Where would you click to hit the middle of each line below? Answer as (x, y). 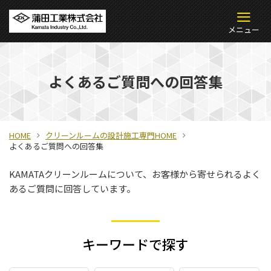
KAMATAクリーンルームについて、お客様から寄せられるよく (135, 174)
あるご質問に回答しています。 (72, 188)
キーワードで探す (135, 244)
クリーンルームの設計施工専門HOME (111, 135)
